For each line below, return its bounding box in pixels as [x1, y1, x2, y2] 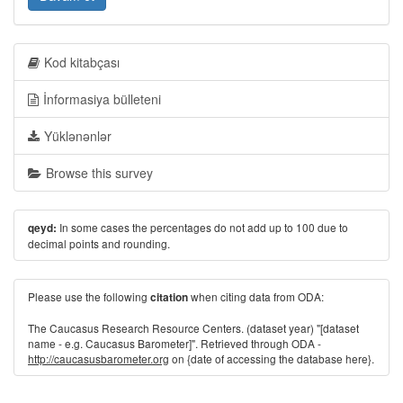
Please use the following [28, 289, 150, 304]
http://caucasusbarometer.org [28, 351, 169, 366]
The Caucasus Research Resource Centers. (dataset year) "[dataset [28, 320, 359, 336]
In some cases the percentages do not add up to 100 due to [57, 219, 348, 235]
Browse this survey [46, 164, 153, 182]
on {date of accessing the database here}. [169, 351, 374, 366]
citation [150, 290, 188, 305]
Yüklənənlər [44, 127, 112, 145]
